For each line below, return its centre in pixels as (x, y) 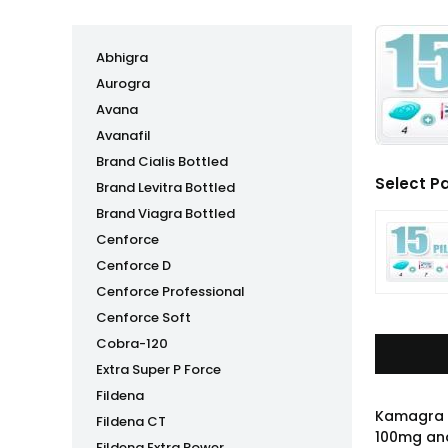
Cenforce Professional (170, 291)
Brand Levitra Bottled (165, 187)
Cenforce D (133, 265)
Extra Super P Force (158, 369)
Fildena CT (131, 421)
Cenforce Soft (143, 317)
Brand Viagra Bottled (165, 213)
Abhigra (122, 57)
